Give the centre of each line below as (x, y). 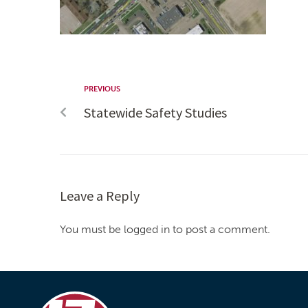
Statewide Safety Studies (155, 113)
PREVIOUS (102, 89)
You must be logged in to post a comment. (165, 230)
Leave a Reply (100, 196)
